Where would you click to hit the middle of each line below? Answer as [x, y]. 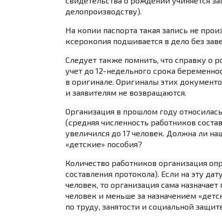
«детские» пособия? [104, 144]
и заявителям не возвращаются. [126, 92]
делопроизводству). [104, 11]
